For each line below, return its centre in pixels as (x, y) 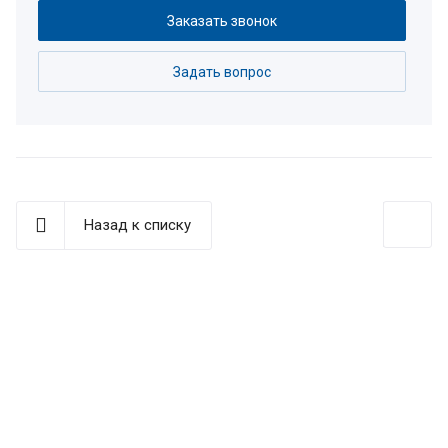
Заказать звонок (222, 21)
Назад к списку (137, 225)
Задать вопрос (222, 72)
